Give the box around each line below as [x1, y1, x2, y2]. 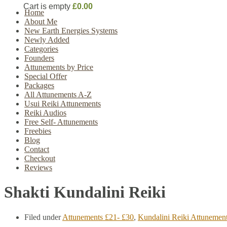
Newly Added [24, 35, 69, 44]
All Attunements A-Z [24, 90, 92, 99]
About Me [24, 17, 57, 26]
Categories [24, 45, 58, 53]
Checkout [24, 154, 55, 163]
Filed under [24, 212, 62, 221]
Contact [24, 145, 49, 154]
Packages [24, 81, 54, 90]
